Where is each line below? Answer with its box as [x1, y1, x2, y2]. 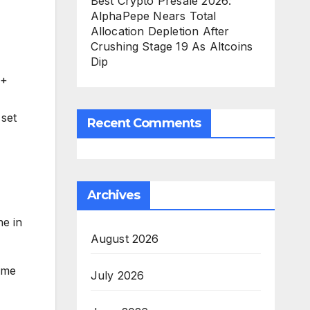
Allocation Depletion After [90, 24, 230, 38]
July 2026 [90, 268, 145, 282]
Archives [86, 188, 140, 203]
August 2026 [90, 232, 159, 246]
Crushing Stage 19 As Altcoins [90, 39, 253, 53]
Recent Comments [86, 116, 201, 131]
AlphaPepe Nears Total [90, 9, 217, 23]
